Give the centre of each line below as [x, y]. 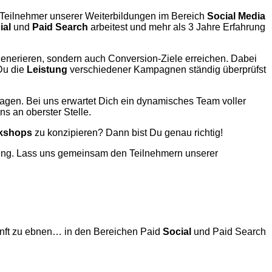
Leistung [47, 69]
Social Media [236, 16]
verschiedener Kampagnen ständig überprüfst [167, 69]
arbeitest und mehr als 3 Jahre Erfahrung [177, 27]
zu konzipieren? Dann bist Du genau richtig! [127, 132]
